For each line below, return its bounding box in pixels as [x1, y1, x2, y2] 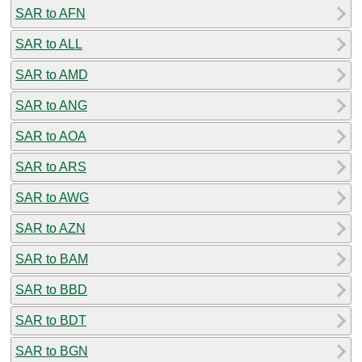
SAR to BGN [15, 343, 88, 358]
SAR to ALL [15, 36, 82, 51]
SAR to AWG [15, 190, 89, 204]
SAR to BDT [15, 313, 86, 327]
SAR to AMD [15, 67, 88, 82]
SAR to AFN [15, 6, 86, 20]
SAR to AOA [15, 128, 86, 143]
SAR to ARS [15, 159, 86, 174]
